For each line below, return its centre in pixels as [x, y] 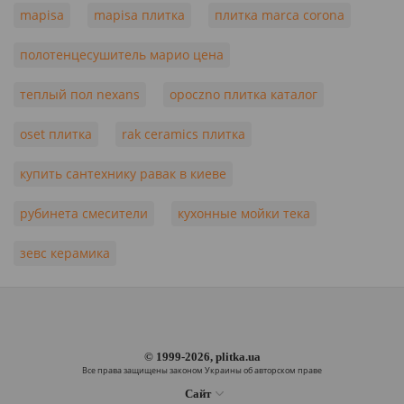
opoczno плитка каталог [243, 94]
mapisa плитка [139, 15]
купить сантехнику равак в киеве [123, 174]
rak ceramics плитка [184, 134]
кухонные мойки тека [244, 213]
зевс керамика [65, 253]
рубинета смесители [84, 213]
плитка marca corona [280, 15]
